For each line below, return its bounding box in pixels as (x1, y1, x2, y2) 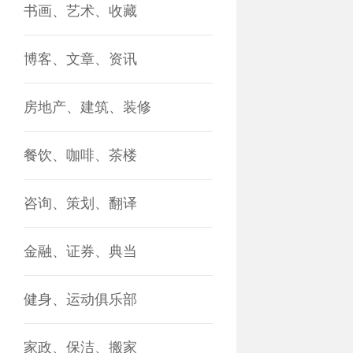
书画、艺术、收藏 (24, 3, 137, 19)
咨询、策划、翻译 (24, 195, 137, 211)
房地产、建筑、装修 (24, 99, 151, 115)
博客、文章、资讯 (24, 51, 137, 67)
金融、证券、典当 (24, 243, 137, 259)
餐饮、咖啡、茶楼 (24, 147, 137, 163)
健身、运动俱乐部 (24, 292, 137, 307)
